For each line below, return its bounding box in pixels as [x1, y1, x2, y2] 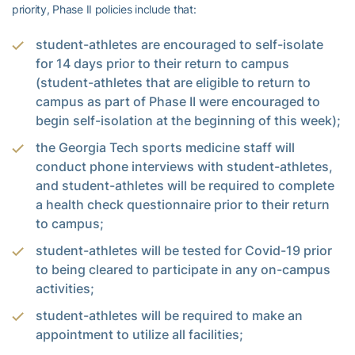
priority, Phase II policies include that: [12, 2, 197, 16]
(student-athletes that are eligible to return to [36, 74, 311, 90]
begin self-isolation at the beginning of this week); [36, 112, 341, 128]
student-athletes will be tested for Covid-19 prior [36, 242, 332, 258]
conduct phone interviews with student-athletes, [36, 158, 333, 174]
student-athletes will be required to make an [36, 307, 303, 323]
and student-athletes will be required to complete [36, 177, 334, 193]
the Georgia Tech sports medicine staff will [36, 139, 295, 155]
